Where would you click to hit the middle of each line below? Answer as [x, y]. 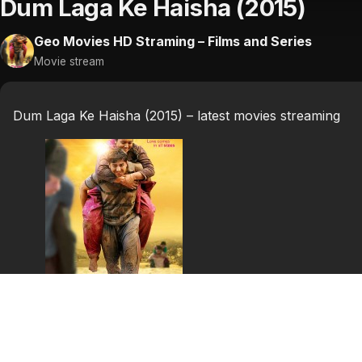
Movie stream [69, 61]
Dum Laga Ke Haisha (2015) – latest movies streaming [177, 115]
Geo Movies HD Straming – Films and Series [173, 41]
